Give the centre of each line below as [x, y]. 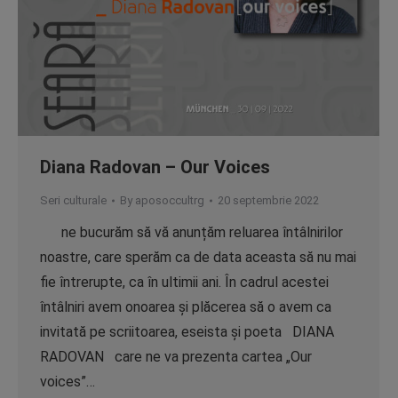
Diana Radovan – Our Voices [155, 167]
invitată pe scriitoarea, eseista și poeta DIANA [187, 332]
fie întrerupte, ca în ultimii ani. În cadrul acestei [184, 282]
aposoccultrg [170, 200]
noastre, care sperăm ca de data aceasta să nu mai [198, 257]
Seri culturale [73, 200]
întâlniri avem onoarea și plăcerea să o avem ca [186, 307]
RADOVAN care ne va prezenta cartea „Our [176, 357]
